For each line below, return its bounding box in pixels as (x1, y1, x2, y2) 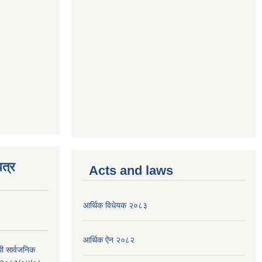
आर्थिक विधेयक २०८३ (83, 201, 147, 210)
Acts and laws (89, 163, 173, 178)
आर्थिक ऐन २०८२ (83, 235, 135, 244)
